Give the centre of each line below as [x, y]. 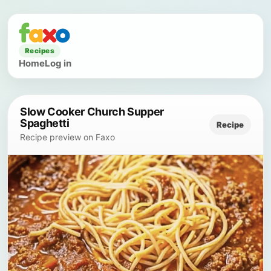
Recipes [40, 51]
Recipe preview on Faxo [67, 137]
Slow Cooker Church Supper [92, 112]
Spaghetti [45, 123]
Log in [58, 63]
